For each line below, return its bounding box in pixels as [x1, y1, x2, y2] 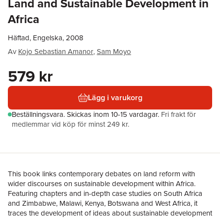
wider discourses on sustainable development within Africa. [8, 178, 195, 189]
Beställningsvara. [12, 109, 67, 120]
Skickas [67, 109, 93, 120]
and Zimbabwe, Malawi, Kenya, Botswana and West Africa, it [8, 198, 197, 209]
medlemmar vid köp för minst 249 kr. [12, 119, 129, 130]
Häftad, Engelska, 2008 [8, 32, 83, 43]
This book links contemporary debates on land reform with [8, 168, 195, 179]
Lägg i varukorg [87, 92, 142, 103]
